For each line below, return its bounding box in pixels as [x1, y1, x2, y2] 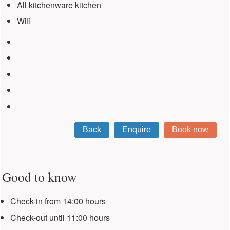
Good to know [2, 167, 76, 185]
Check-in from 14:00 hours [10, 195, 106, 207]
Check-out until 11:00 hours [10, 211, 110, 223]
